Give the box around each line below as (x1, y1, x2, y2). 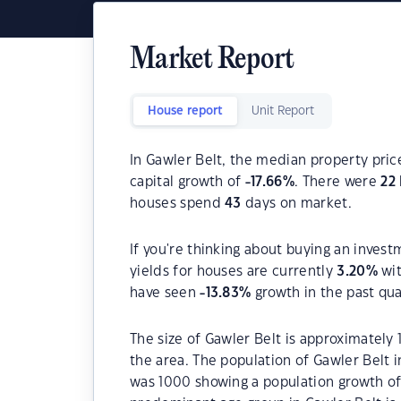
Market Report (130, 45, 294, 76)
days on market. (241, 197, 352, 210)
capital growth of (130, 175, 245, 189)
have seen (130, 286, 200, 300)
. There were (294, 175, 381, 189)
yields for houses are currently (130, 265, 337, 278)
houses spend (130, 197, 226, 210)
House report (148, 106, 223, 116)
